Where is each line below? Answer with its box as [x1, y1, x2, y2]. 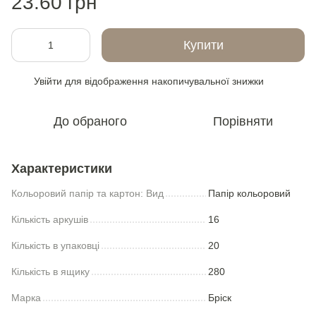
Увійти [34, 75, 62, 87]
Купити [183, 37, 224, 52]
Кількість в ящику [11, 265, 90, 277]
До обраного [54, 114, 127, 128]
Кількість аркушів [11, 213, 88, 225]
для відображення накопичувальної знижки [62, 75, 264, 87]
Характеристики [11, 161, 112, 176]
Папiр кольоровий [208, 187, 291, 199]
